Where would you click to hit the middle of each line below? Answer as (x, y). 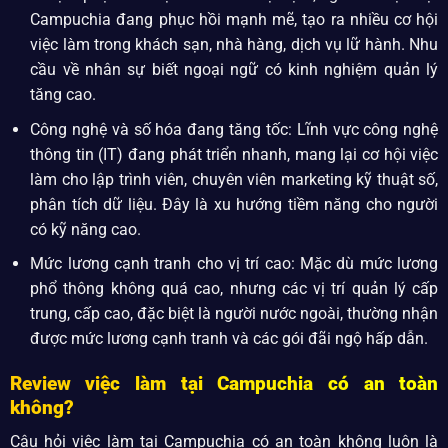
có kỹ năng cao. (86, 229)
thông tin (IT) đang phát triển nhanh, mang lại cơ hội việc (234, 154)
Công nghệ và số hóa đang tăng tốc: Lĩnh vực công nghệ (234, 129)
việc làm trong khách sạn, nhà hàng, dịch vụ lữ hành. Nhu (234, 45)
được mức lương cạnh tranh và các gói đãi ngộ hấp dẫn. (229, 339)
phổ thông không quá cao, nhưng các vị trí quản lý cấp (234, 289)
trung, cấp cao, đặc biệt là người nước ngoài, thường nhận (234, 314)
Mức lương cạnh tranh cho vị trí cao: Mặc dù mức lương (234, 264)
